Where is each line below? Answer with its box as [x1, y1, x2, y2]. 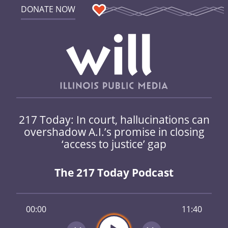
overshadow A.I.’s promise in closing [23, 124, 205, 139]
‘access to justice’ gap [62, 136, 166, 151]
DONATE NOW [20, 4, 75, 15]
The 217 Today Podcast [54, 165, 174, 180]
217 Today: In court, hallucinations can [18, 111, 210, 127]
